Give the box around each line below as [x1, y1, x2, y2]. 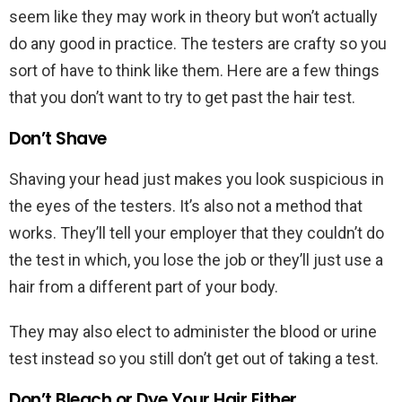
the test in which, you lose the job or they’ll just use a [9, 250, 383, 270]
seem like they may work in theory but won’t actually [9, 7, 378, 27]
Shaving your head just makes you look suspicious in [9, 170, 384, 189]
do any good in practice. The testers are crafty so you [9, 34, 387, 54]
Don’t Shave [9, 127, 111, 152]
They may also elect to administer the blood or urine [9, 322, 377, 342]
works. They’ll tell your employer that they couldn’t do [9, 223, 384, 243]
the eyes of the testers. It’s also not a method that [9, 197, 363, 216]
